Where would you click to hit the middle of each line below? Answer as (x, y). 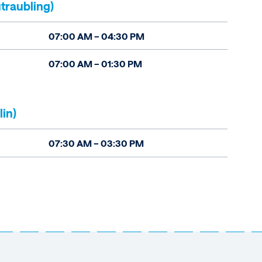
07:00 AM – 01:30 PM (95, 64)
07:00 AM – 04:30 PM (96, 36)
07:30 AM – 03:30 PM (96, 143)
